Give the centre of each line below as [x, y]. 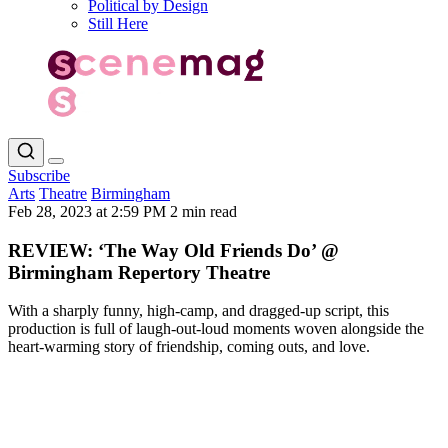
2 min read [203, 211]
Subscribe [39, 175]
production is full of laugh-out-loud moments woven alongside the [216, 329]
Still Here [118, 23]
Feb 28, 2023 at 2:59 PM [89, 211]
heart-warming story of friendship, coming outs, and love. [189, 347]
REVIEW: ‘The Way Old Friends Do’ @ [173, 250]
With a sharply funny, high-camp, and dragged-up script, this [198, 311]
